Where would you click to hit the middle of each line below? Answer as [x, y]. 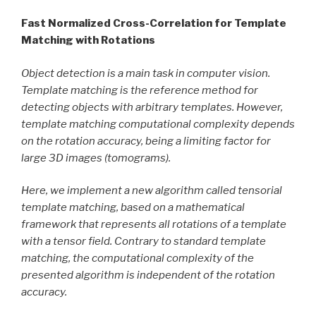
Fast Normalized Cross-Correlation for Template [154, 24]
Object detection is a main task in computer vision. [146, 73]
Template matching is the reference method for [140, 90]
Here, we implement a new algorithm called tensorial [152, 191]
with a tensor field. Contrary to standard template [144, 242]
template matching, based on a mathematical [133, 208]
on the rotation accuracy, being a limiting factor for [146, 141]
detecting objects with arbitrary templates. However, [152, 107]
